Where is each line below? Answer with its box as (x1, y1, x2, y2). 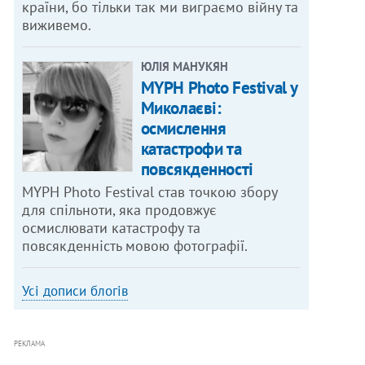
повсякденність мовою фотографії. (22, 236, 248, 256)
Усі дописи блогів (22, 282, 129, 301)
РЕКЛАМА (14, 339, 46, 349)
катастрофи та (140, 138, 242, 161)
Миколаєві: (140, 97, 222, 120)
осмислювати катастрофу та (22, 218, 201, 238)
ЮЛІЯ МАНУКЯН (140, 59, 228, 75)
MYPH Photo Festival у (140, 77, 297, 99)
